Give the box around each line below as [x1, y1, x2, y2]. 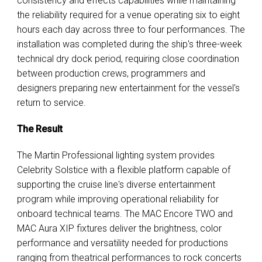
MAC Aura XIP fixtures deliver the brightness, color [17, 223, 222, 235]
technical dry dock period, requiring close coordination [17, 53, 239, 65]
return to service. [17, 97, 86, 109]
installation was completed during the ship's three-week [17, 39, 242, 50]
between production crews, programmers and [17, 68, 205, 80]
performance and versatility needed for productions [17, 237, 228, 249]
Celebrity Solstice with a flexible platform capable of [17, 164, 230, 176]
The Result [17, 123, 63, 135]
